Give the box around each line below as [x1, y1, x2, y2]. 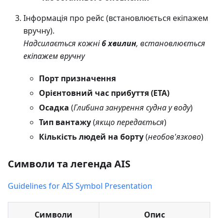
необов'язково [148, 131, 201, 142]
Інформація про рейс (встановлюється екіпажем [23, 12, 208, 23]
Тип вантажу [39, 116, 91, 127]
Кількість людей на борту [39, 131, 144, 142]
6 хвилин [102, 37, 136, 49]
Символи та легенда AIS [8, 157, 130, 170]
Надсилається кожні [23, 37, 102, 49]
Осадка [39, 102, 69, 113]
